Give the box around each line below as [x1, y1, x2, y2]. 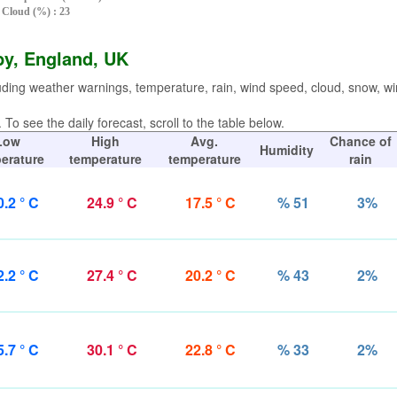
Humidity [260, 141, 314, 159]
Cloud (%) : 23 [2, 5, 70, 18]
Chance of [330, 132, 392, 150]
